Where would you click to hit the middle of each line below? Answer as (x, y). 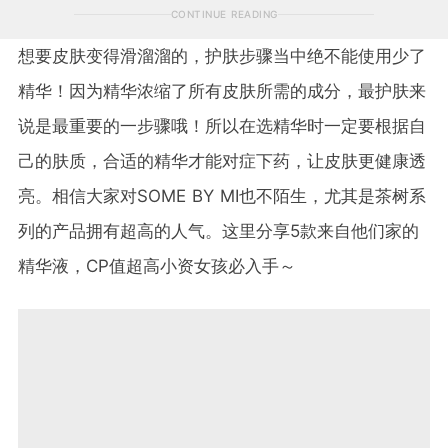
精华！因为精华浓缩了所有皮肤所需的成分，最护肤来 (222, 90)
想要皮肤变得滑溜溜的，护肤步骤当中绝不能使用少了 (222, 55)
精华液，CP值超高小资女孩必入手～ (157, 265)
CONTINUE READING (224, 13)
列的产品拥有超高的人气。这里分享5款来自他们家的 (218, 230)
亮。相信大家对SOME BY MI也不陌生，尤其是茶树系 (222, 195)
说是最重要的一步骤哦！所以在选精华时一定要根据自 (222, 125)
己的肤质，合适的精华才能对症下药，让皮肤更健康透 (222, 160)
